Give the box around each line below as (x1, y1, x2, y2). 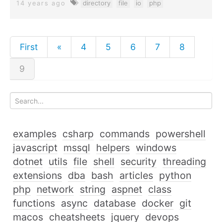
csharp (62, 128, 94, 140)
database (94, 197, 136, 209)
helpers (96, 142, 130, 154)
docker (142, 197, 173, 209)
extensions (13, 169, 62, 181)
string (80, 183, 106, 195)
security (120, 156, 157, 167)
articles (119, 169, 153, 181)
